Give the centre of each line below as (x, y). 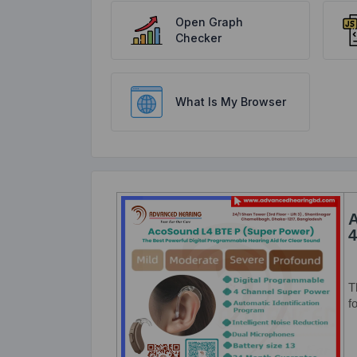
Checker (198, 38)
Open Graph (209, 22)
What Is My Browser (231, 102)
